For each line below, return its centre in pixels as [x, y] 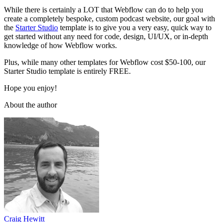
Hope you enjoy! [30, 88]
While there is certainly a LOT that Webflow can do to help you [104, 9]
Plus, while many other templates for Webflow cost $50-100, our [105, 62]
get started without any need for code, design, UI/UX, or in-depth [106, 36]
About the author [30, 105]
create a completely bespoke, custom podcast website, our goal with [110, 18]
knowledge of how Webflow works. [60, 45]
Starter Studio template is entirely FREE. [67, 71]
